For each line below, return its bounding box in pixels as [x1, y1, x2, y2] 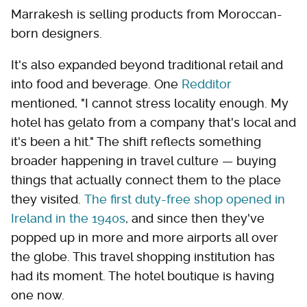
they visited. [11, 191, 84, 206]
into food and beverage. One [11, 76, 182, 91]
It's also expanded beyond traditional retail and [11, 57, 283, 72]
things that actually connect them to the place [11, 172, 281, 187]
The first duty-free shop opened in [84, 191, 285, 206]
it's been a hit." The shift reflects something [11, 134, 261, 149]
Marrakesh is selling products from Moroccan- [11, 6, 282, 21]
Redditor [182, 76, 232, 91]
